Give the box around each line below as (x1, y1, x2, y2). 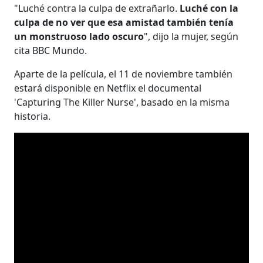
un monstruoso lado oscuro (14, 29, 144, 43)
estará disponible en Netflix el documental (14, 81, 202, 95)
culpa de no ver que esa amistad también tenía (14, 15, 234, 29)
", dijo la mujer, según (144, 29, 239, 43)
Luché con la (177, 1, 239, 15)
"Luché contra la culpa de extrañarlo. (14, 1, 178, 15)
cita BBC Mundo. (14, 43, 87, 57)
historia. (14, 109, 51, 123)
